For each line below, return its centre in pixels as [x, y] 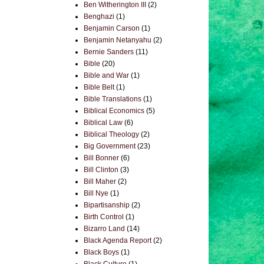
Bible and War [106, 75]
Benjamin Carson [112, 28]
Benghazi [99, 16]
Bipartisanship [107, 205]
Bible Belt [99, 87]
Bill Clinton [101, 170]
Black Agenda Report [118, 240]
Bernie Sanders [109, 52]
